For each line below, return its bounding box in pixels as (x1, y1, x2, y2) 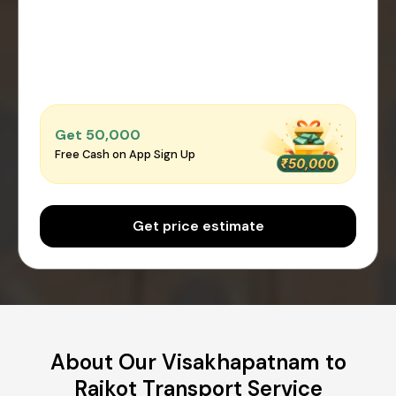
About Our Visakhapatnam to (49, 347, 346, 376)
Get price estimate (132, 216, 264, 235)
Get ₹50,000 (55, 126, 141, 145)
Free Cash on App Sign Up (55, 147, 195, 163)
